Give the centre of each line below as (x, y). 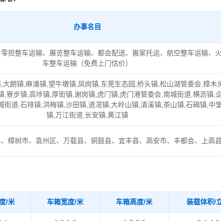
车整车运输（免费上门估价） (88, 63)
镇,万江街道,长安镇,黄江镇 (88, 115)
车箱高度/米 (134, 202)
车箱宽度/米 (65, 202)
